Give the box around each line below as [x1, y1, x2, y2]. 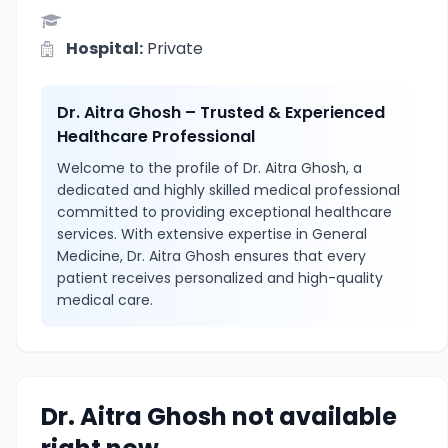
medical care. [57, 290, 153, 310]
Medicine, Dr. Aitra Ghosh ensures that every [57, 246, 366, 266]
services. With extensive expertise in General [57, 224, 367, 244]
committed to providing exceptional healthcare [57, 202, 392, 222]
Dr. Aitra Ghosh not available [41, 400, 397, 433]
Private [143, 37, 203, 60]
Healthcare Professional [57, 125, 255, 148]
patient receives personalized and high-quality [57, 268, 383, 288]
